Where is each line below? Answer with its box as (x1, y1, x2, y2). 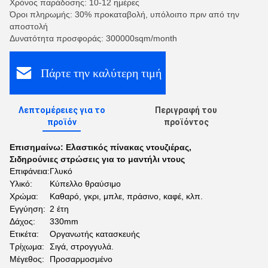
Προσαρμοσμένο (50, 254, 112, 264)
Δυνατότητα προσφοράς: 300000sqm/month (10, 33, 177, 43)
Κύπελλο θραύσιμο (50, 179, 121, 188)
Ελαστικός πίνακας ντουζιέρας (66, 142, 189, 152)
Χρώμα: (10, 191, 38, 201)
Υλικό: (10, 179, 32, 188)
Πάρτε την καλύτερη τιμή (40, 66, 162, 80)
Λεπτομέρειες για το (18, 105, 105, 115)
